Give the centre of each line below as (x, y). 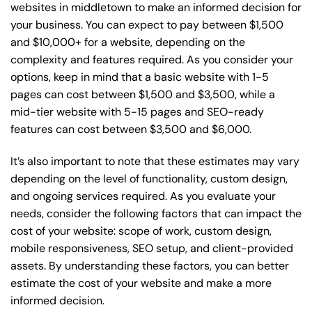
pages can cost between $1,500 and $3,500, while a (143, 94)
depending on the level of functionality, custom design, (149, 178)
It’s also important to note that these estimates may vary (155, 161)
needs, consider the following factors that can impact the (156, 213)
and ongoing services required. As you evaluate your (143, 196)
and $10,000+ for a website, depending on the (128, 42)
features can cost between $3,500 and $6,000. (131, 129)
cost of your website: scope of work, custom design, (141, 231)
